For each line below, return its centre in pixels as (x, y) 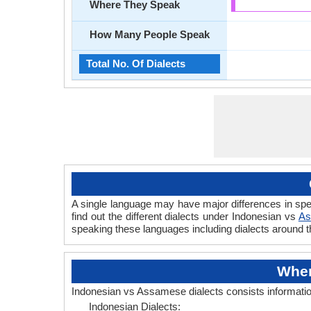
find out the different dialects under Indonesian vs (185, 216)
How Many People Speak (150, 34)
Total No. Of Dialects (136, 64)
